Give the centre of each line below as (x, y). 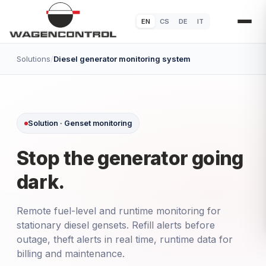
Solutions (34, 59)
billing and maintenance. (71, 254)
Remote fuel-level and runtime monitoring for (119, 211)
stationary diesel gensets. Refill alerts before (116, 225)
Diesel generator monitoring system (122, 59)
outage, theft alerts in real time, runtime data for (125, 239)
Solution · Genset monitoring (80, 123)
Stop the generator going (130, 158)
